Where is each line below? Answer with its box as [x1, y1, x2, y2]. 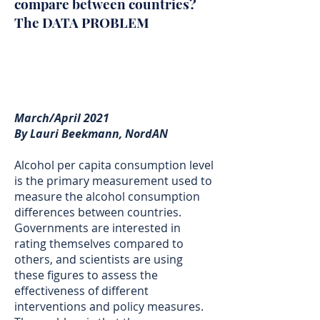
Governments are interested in [14, 220, 181, 236]
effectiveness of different [14, 283, 149, 299]
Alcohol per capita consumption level [14, 157, 214, 173]
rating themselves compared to [14, 236, 184, 251]
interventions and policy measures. [14, 299, 204, 314]
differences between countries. [14, 204, 181, 220]
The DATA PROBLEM [14, 13, 149, 31]
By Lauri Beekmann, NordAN [14, 126, 168, 141]
